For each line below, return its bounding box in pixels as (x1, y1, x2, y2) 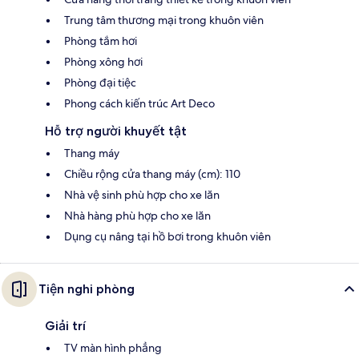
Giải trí (45, 317, 86, 333)
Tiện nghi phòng (38, 280, 135, 296)
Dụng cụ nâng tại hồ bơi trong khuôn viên (64, 228, 271, 244)
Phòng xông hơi (64, 54, 143, 69)
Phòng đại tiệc (64, 75, 136, 90)
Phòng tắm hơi (64, 33, 137, 48)
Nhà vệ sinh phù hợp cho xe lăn (64, 187, 220, 202)
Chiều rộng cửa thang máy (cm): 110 (64, 166, 240, 181)
